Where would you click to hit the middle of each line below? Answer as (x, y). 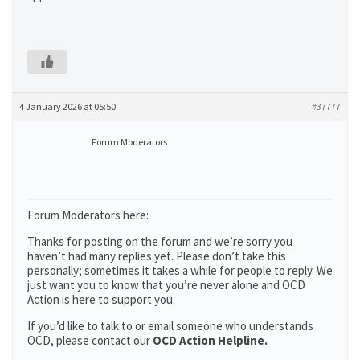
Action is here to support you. (101, 299)
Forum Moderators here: (88, 215)
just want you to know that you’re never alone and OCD (166, 285)
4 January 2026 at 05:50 (67, 106)
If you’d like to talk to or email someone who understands (170, 326)
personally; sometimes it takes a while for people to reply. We (180, 270)
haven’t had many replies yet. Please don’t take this (157, 256)
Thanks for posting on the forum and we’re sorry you (160, 241)
